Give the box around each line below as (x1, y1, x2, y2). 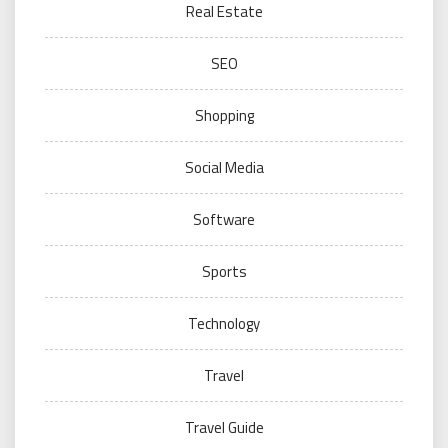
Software (193, 208, 255, 231)
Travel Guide (184, 416, 264, 439)
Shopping (194, 104, 254, 127)
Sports (201, 260, 247, 283)
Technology (188, 312, 260, 335)
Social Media (184, 156, 264, 179)
